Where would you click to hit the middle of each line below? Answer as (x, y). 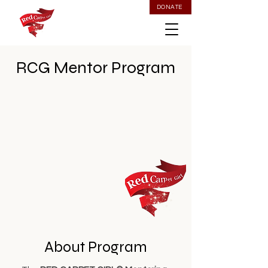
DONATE (169, 7)
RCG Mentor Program (96, 68)
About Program (96, 247)
